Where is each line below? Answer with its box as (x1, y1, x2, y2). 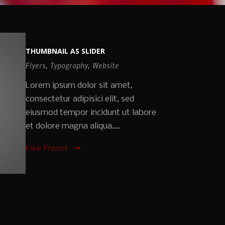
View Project (26, 143, 68, 152)
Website (92, 60, 119, 70)
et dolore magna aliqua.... (26, 121, 120, 131)
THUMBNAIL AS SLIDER (26, 46, 105, 56)
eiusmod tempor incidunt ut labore (26, 107, 156, 118)
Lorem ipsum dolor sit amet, (26, 80, 133, 90)
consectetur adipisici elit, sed (26, 94, 134, 104)
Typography (50, 60, 88, 70)
